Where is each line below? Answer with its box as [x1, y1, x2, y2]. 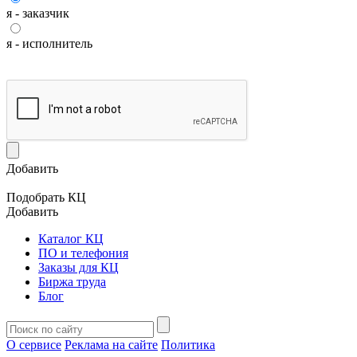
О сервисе [6, 338, 61, 351]
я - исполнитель [6, 37, 92, 50]
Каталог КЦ [38, 232, 104, 245]
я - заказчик [6, 6, 69, 20]
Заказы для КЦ [38, 261, 119, 274]
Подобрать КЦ [6, 190, 86, 204]
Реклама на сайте [65, 338, 158, 351]
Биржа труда [38, 275, 106, 288]
